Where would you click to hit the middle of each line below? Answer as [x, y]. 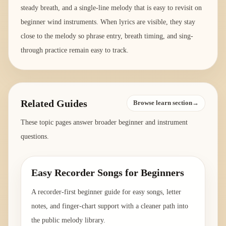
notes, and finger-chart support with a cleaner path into [110, 206]
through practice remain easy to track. [75, 50]
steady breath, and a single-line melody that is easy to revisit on [111, 8]
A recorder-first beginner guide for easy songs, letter [106, 192]
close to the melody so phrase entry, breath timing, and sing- [107, 36]
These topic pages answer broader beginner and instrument [104, 123]
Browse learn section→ [166, 103]
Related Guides [54, 103]
